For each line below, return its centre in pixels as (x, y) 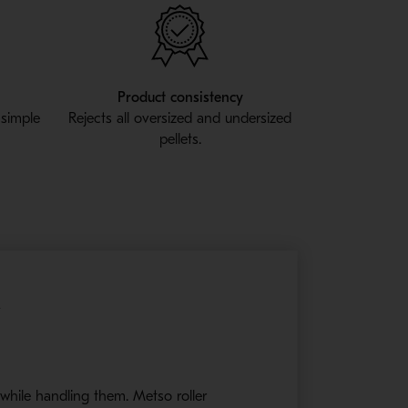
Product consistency (180, 98)
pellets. (180, 140)
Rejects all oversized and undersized (180, 119)
